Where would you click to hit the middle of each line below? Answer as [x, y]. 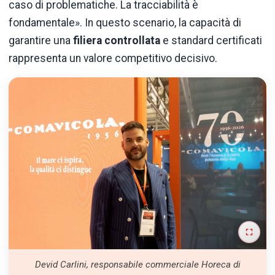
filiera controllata [117, 40]
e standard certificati [211, 40]
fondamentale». [45, 22]
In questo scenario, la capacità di [163, 22]
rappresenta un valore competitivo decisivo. [113, 58]
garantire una [41, 40]
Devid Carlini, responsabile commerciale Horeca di [137, 264]
